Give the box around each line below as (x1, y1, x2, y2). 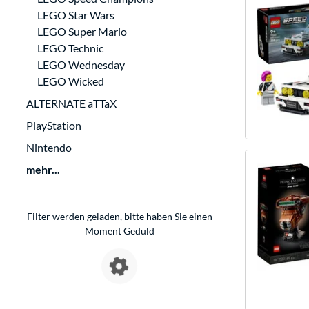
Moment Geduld (84, 225, 154, 237)
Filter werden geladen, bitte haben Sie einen (26, 210, 212, 222)
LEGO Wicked (37, 74, 104, 88)
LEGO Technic (37, 41, 103, 54)
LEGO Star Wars (37, 8, 114, 21)
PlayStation (26, 119, 81, 132)
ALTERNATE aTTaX (26, 97, 117, 110)
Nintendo (26, 141, 72, 154)
